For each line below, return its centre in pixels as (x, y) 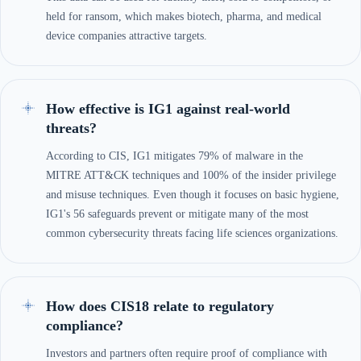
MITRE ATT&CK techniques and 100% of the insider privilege (191, 175)
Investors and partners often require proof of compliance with (187, 353)
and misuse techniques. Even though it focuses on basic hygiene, (193, 194)
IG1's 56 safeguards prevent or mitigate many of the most (177, 214)
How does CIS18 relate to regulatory (160, 306)
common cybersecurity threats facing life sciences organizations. (192, 233)
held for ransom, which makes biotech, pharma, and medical (184, 16)
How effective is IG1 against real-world (168, 108)
